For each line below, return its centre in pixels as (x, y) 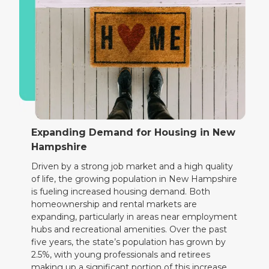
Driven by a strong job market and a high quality (132, 166)
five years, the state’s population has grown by (129, 242)
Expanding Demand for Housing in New (134, 132)
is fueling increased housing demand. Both (121, 191)
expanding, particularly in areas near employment (134, 216)
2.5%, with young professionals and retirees (121, 254)
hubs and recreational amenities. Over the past (129, 229)
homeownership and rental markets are (114, 204)
